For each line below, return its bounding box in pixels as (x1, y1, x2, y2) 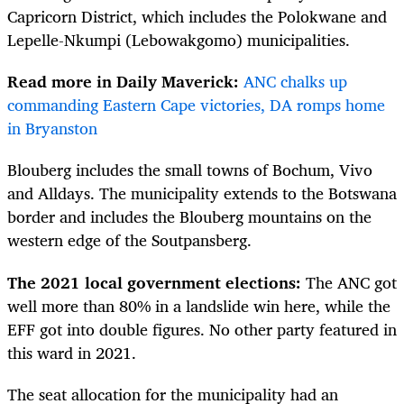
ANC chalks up (243, 68, 347, 96)
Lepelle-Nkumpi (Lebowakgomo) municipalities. (7, 26, 354, 54)
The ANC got (306, 268, 397, 296)
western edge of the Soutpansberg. (7, 226, 252, 254)
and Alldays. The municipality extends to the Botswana (7, 179, 397, 207)
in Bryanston (7, 115, 97, 142)
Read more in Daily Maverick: (7, 68, 243, 96)
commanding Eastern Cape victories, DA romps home (7, 91, 385, 119)
